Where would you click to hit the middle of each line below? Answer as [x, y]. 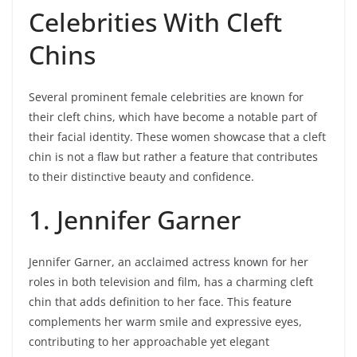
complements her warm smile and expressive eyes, [165, 321]
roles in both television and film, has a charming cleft [171, 281]
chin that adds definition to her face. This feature [160, 301]
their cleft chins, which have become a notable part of [173, 116]
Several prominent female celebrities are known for [166, 96]
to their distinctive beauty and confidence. [141, 176]
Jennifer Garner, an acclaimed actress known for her [169, 261]
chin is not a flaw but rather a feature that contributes [173, 156]
